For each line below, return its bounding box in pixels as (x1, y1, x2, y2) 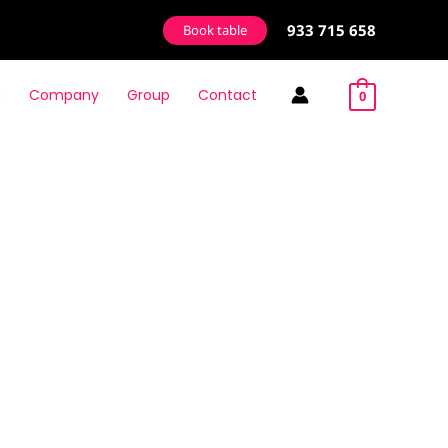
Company (28, 85, 99, 105)
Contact (197, 85, 257, 105)
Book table (183, 20, 247, 39)
